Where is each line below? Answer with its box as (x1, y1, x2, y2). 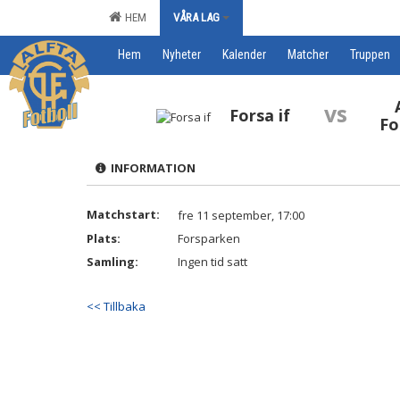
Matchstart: (87, 206, 160, 222)
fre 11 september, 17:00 (178, 207, 304, 223)
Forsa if (229, 104, 291, 126)
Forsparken (178, 230, 240, 246)
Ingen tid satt (178, 254, 247, 270)
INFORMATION (105, 160, 196, 176)
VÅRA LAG (173, 11, 220, 24)
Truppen (350, 47, 390, 62)
